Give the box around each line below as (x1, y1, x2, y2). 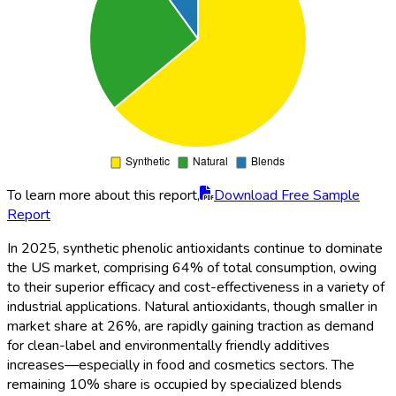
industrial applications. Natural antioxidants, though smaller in (7, 297, 377, 317)
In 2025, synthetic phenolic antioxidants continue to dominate (7, 239, 383, 259)
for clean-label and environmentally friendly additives (7, 336, 330, 356)
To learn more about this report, (7, 186, 200, 206)
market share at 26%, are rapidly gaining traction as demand (7, 316, 374, 337)
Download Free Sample (214, 186, 360, 206)
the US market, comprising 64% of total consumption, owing (7, 258, 377, 278)
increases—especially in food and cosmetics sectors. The (7, 355, 354, 376)
